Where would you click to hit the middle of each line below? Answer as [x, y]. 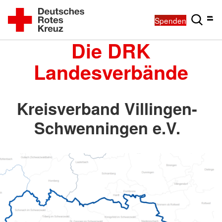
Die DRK [111, 51]
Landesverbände [111, 72]
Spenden [170, 20]
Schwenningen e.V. [107, 127]
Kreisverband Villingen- [107, 108]
